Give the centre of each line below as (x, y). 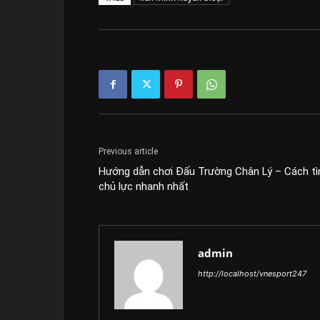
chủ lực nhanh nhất (144, 186)
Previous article (128, 151)
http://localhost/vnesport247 (252, 274)
